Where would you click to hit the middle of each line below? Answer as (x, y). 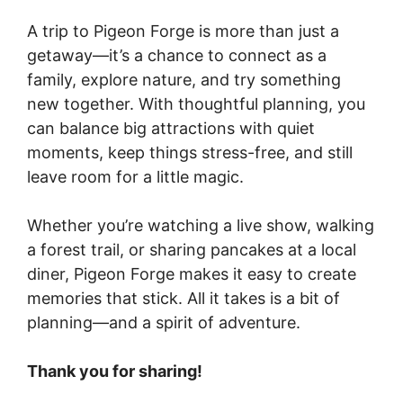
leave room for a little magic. (135, 177)
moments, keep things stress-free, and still (190, 153)
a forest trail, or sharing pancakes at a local (192, 250)
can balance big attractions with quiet (171, 129)
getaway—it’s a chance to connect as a (177, 56)
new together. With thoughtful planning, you (196, 104)
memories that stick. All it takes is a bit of (184, 299)
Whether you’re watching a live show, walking (201, 226)
